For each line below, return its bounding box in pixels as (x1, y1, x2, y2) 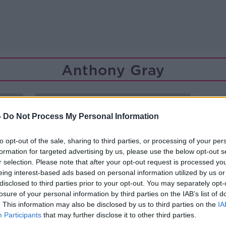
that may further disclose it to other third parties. (41, 211, 196, 219)
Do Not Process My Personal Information (3, 112, 159, 121)
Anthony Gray (61, 62, 165, 79)
